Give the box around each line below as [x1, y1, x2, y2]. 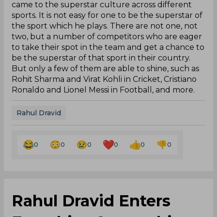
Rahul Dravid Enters [12, 191, 170, 210]
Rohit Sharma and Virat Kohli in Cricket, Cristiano [12, 74, 197, 84]
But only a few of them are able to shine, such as [12, 63, 199, 73]
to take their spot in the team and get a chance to [12, 42, 204, 52]
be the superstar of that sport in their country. [12, 53, 190, 62]
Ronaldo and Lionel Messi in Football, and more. [12, 85, 195, 94]
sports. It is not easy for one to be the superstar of [12, 10, 202, 20]
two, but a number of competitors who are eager [12, 31, 202, 41]
